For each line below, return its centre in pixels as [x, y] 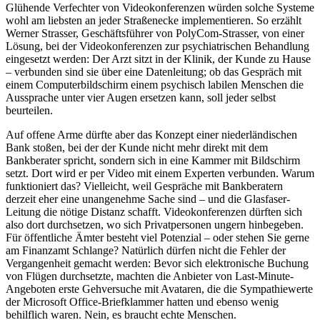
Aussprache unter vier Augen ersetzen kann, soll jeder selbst [141, 97]
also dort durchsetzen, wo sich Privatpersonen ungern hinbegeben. [155, 224]
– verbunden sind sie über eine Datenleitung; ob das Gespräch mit [154, 71]
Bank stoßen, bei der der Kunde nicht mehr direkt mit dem [137, 147]
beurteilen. [29, 110]
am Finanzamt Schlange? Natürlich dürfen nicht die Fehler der [146, 250]
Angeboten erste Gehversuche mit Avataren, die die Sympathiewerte [159, 289]
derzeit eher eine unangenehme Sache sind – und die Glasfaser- [148, 199]
